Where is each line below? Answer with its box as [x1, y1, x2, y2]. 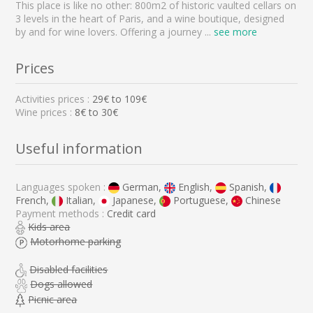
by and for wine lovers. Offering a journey [15, 24, 205, 38]
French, [15, 193, 52, 207]
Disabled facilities [29, 263, 108, 277]
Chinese [242, 193, 282, 207]
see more [214, 24, 258, 38]
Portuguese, [170, 193, 232, 207]
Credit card [107, 207, 156, 221]
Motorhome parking [30, 235, 122, 249]
